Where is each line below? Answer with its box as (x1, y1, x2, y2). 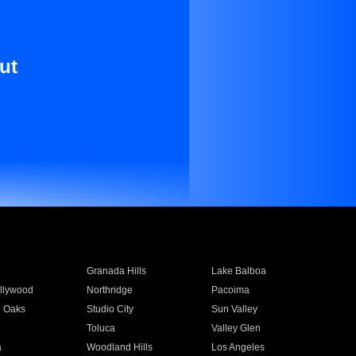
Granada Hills (86, 265, 146, 277)
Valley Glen (211, 323, 261, 334)
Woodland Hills (86, 342, 153, 353)
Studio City (86, 304, 133, 315)
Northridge (86, 284, 133, 296)
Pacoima (211, 284, 250, 296)
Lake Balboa (211, 265, 267, 277)
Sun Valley (211, 304, 258, 315)
